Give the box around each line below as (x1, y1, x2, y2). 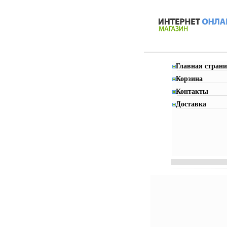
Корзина (175, 75, 203, 83)
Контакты (175, 88, 208, 95)
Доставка (175, 100, 206, 108)
